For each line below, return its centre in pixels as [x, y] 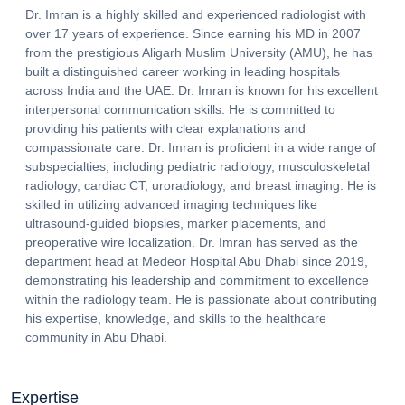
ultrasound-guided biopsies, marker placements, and [176, 223]
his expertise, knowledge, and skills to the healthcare [176, 318]
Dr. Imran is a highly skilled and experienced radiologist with [196, 14]
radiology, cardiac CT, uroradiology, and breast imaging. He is [201, 185]
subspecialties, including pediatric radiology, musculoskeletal [198, 166]
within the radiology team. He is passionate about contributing [201, 299]
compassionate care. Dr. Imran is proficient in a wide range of [201, 147]
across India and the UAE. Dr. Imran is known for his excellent [202, 90]
